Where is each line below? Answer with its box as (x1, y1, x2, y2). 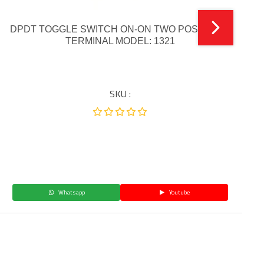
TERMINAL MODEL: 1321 (65, 36, 175, 47)
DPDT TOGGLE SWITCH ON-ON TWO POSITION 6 (10, 24, 230, 35)
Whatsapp (57, 187, 85, 199)
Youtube (167, 187, 190, 199)
